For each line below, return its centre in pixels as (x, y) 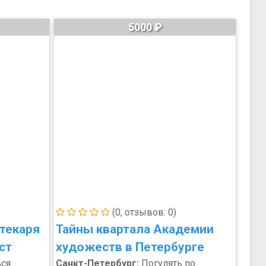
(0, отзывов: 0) (143, 212)
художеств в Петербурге (130, 247)
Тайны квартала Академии (135, 229)
